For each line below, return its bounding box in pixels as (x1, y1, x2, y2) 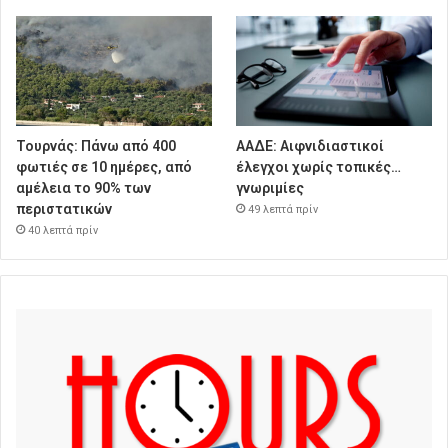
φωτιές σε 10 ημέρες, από (16, 159, 192, 176)
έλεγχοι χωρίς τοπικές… (236, 159, 402, 176)
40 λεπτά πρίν (28, 224, 98, 238)
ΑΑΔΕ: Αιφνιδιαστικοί (236, 138, 385, 155)
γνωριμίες (236, 180, 305, 197)
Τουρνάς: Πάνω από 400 (16, 138, 176, 155)
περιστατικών (16, 201, 112, 218)
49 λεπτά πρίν (248, 203, 319, 217)
